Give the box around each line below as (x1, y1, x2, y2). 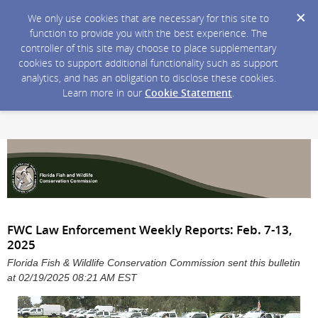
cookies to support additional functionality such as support (18, 56, 278, 70)
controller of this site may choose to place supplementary (21, 41, 276, 55)
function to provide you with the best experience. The (29, 26, 268, 40)
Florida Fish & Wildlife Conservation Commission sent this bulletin (7, 257, 300, 268)
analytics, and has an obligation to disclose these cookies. (21, 71, 276, 84)
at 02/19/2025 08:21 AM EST (7, 272, 137, 283)
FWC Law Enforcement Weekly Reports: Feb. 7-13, (7, 221, 292, 238)
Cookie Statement (145, 86, 232, 99)
